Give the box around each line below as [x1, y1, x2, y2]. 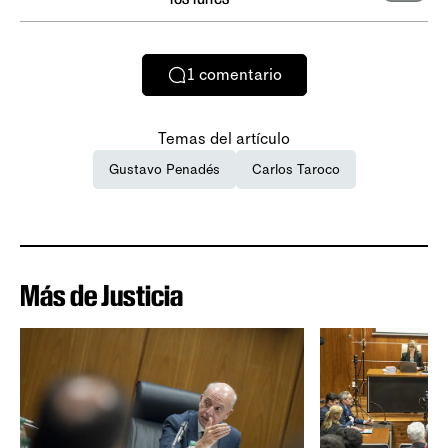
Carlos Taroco [251, 160, 340, 178]
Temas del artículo [158, 128, 290, 148]
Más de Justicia [20, 277, 183, 313]
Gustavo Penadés [108, 160, 220, 178]
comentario [198, 65, 282, 85]
